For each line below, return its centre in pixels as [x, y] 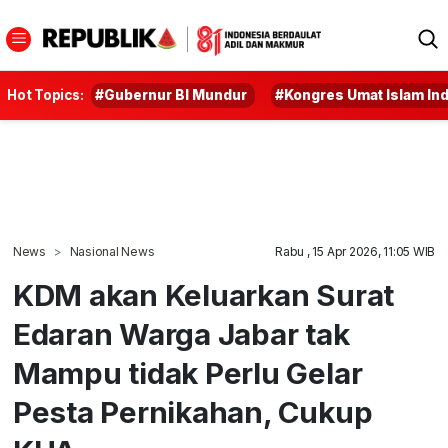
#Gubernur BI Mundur [171, 95]
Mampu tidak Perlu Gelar [187, 373]
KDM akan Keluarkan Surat [203, 295]
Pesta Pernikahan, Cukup [192, 412]
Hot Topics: [45, 95]
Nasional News [112, 251]
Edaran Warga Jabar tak [181, 334]
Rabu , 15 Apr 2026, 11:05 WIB [355, 251]
